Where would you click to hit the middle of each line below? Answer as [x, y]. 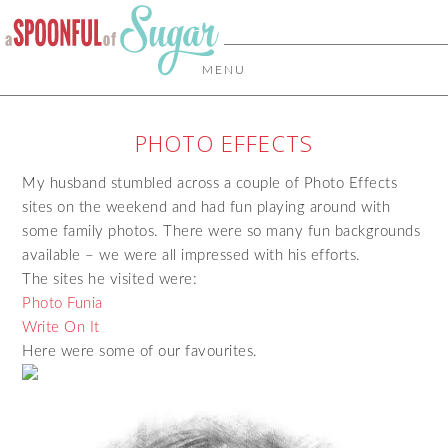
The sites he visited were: [110, 279]
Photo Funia [62, 303]
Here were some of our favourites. [140, 351]
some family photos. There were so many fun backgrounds [221, 231]
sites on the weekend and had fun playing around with [206, 207]
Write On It [61, 327]
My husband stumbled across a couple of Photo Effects [210, 183]
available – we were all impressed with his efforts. [194, 255]
